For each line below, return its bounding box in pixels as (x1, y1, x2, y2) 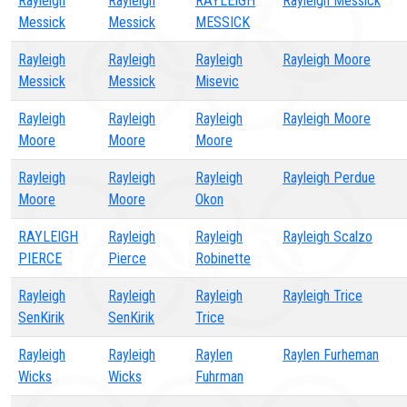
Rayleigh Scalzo (283, 228, 372, 245)
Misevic (195, 73, 239, 90)
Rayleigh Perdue (283, 169, 375, 186)
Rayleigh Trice (283, 287, 362, 304)
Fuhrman (195, 368, 243, 385)
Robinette (195, 250, 251, 267)
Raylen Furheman (283, 346, 379, 363)
